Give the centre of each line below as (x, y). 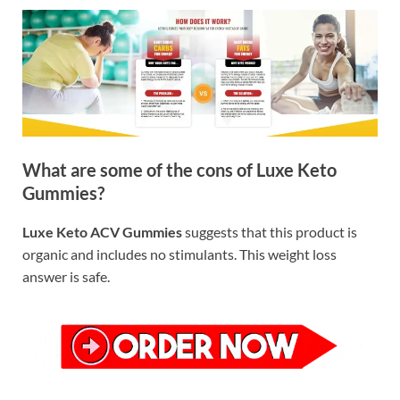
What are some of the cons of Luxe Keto (179, 170)
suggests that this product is (270, 232)
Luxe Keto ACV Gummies (102, 232)
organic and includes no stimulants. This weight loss (179, 254)
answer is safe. (66, 277)
